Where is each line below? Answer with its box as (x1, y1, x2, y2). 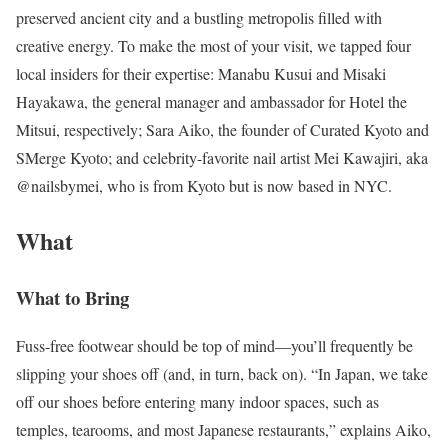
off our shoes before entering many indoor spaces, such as (16, 391, 379, 413)
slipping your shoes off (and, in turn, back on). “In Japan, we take (16, 363, 428, 385)
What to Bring (16, 283, 129, 311)
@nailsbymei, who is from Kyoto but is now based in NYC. (16, 174, 392, 196)
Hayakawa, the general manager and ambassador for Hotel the (16, 90, 407, 112)
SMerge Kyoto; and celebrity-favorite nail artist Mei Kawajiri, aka (16, 146, 428, 168)
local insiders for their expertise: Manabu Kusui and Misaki (16, 62, 386, 84)
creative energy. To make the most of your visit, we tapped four (16, 34, 411, 56)
